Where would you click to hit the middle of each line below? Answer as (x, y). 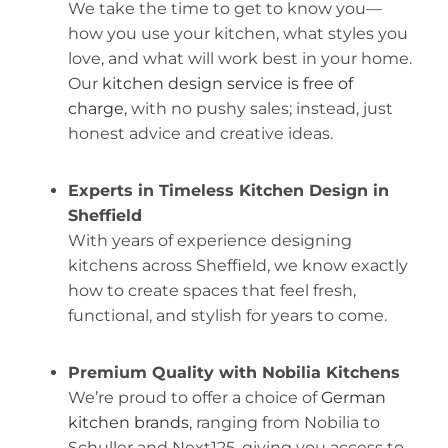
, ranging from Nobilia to (284, 422)
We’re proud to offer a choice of (194, 397)
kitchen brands (128, 422)
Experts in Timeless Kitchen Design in (228, 190)
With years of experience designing (209, 240)
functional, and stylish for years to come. (229, 315)
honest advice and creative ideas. (202, 133)
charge (95, 108)
